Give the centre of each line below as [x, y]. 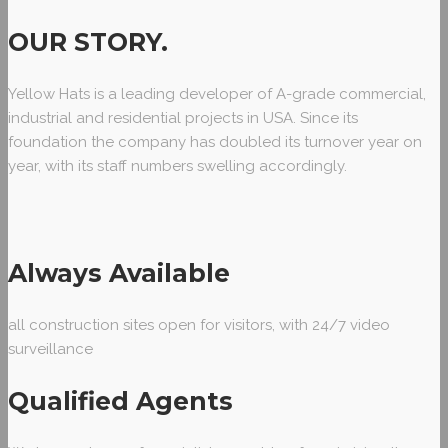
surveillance [50, 349]
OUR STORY [84, 42]
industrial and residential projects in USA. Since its [183, 118]
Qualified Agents [120, 401]
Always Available [119, 273]
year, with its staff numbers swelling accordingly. [177, 166]
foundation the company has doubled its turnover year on [215, 142]
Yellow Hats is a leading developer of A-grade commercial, [217, 94]
